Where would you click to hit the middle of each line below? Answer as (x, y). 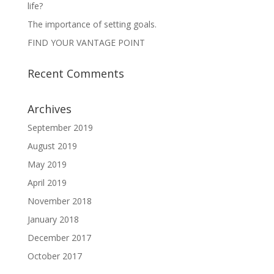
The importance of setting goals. (92, 24)
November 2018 (59, 201)
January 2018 (53, 219)
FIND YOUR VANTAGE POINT (86, 43)
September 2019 (60, 128)
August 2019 (52, 146)
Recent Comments (76, 73)
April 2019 (47, 183)
